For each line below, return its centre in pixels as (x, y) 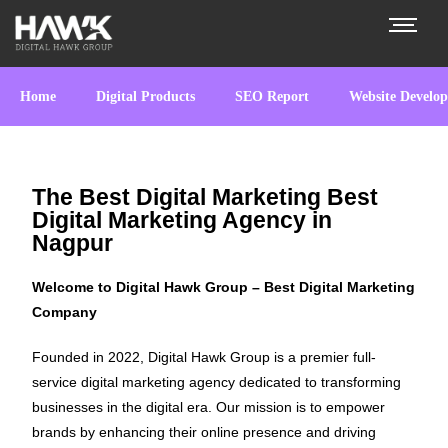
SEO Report (272, 96)
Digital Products (145, 96)
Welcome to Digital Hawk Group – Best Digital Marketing (224, 287)
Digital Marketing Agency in (182, 220)
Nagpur (73, 243)
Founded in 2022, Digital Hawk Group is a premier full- (204, 357)
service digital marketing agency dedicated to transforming (217, 382)
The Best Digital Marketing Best (205, 197)
